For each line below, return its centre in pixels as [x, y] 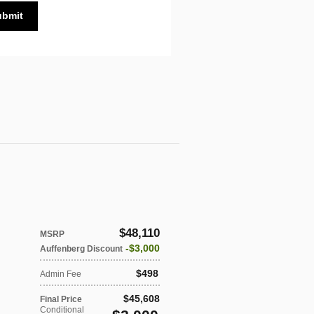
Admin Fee [61, 274]
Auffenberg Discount [81, 248]
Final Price [61, 299]
